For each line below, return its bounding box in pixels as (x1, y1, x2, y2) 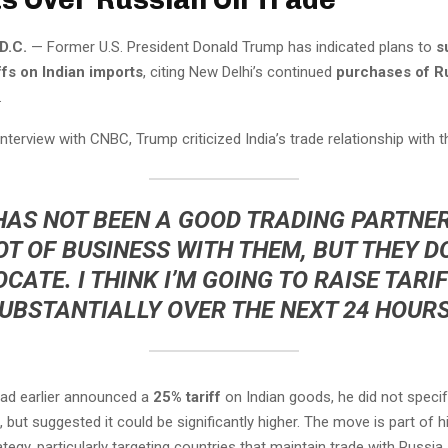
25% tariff (153, 387, 221, 406)
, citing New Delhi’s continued (143, 62, 336, 81)
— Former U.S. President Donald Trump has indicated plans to (27, 37, 436, 56)
